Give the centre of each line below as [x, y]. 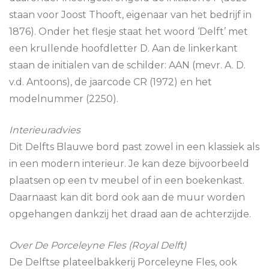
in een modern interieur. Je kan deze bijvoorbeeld [129, 164]
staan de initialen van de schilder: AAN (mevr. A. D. [127, 65]
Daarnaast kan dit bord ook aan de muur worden [127, 197]
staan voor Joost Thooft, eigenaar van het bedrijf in [130, 15]
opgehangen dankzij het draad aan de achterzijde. [130, 214]
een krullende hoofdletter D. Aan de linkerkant [123, 48]
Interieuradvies [45, 130]
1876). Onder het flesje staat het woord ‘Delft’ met [128, 32]
